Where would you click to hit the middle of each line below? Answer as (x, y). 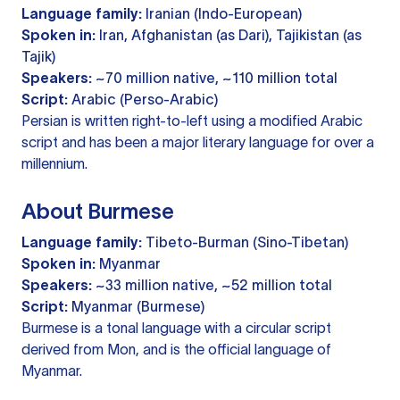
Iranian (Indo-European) (222, 14)
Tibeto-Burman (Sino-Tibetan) (245, 242)
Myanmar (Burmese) (136, 307)
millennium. (54, 164)
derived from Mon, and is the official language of (176, 350)
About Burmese (98, 212)
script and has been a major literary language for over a (198, 142)
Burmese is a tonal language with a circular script (176, 328)
